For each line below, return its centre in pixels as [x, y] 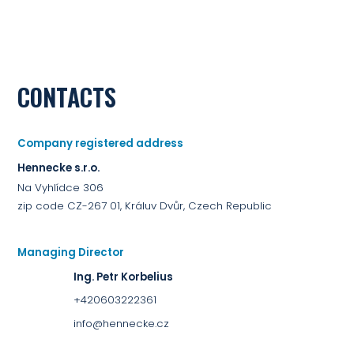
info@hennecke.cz [121, 324]
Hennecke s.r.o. [59, 168]
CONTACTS [67, 96]
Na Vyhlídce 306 [61, 187]
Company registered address [101, 143]
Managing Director [71, 252]
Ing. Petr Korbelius [123, 277]
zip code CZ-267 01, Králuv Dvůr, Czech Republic [145, 205]
